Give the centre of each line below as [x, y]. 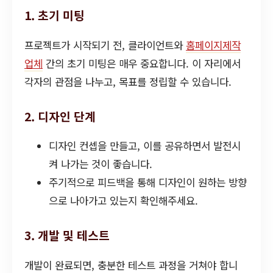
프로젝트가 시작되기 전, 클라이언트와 [105, 45]
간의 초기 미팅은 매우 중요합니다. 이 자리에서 [142, 63]
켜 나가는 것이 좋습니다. [101, 164]
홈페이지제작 [213, 45]
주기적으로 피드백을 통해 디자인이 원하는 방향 [148, 183]
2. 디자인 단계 [60, 116]
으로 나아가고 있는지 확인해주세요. [123, 201]
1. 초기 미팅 [55, 15]
